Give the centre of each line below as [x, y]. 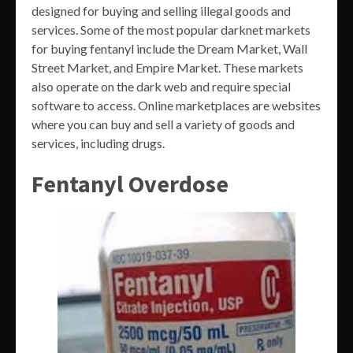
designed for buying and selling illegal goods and [161, 11]
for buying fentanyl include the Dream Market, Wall [169, 49]
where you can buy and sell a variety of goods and [163, 124]
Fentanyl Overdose [130, 184]
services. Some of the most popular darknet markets [171, 30]
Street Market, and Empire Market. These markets [167, 68]
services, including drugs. [98, 143]
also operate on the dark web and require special [161, 87]
